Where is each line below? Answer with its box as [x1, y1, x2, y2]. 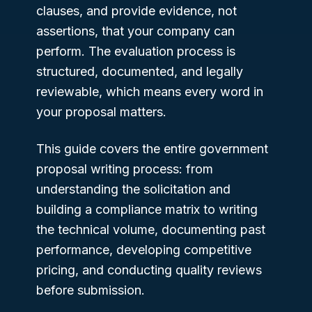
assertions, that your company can [36, 23, 235, 38]
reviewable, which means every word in [36, 84, 263, 99]
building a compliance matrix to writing [36, 201, 258, 217]
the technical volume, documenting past [36, 221, 265, 237]
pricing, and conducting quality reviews [36, 262, 262, 277]
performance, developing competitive [36, 242, 251, 257]
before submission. [36, 282, 145, 297]
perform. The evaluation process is [36, 43, 235, 58]
